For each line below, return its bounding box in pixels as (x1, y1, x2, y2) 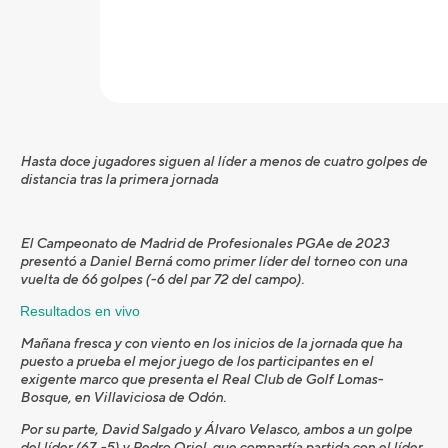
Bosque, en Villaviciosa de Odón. (20, 389, 226, 406)
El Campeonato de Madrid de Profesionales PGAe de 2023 (20, 235, 389, 252)
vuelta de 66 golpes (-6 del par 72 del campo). (20, 271, 304, 288)
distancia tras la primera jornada (20, 171, 218, 188)
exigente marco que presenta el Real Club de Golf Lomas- (20, 371, 383, 388)
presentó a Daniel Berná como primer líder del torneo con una (20, 253, 407, 270)
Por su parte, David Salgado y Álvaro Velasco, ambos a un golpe (20, 421, 412, 438)
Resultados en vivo (20, 303, 140, 320)
